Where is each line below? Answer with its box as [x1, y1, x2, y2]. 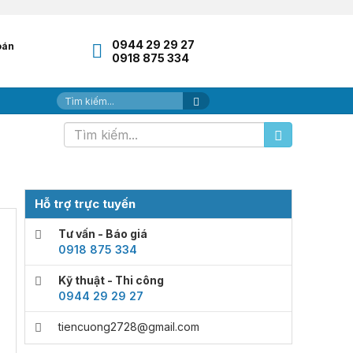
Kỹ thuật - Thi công [58, 273, 164, 287]
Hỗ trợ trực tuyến [35, 196, 136, 211]
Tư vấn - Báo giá [58, 227, 147, 240]
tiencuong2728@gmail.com [58, 320, 199, 333]
